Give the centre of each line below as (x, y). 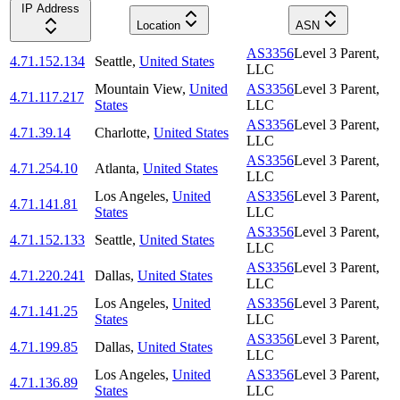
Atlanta (115, 169)
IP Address (50, 9)
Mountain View (138, 89)
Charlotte (121, 133)
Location (158, 26)
